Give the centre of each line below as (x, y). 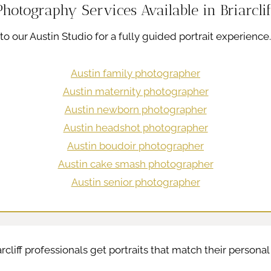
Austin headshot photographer (135, 127)
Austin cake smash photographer (135, 164)
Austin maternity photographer (135, 91)
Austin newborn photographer (135, 109)
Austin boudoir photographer (135, 145)
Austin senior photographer (135, 182)
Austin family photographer (135, 73)
